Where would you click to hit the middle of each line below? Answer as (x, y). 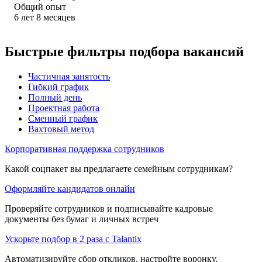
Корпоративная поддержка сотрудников (85, 149)
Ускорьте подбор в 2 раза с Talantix (73, 239)
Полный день (55, 97)
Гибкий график (58, 87)
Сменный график (63, 118)
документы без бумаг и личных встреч (82, 219)
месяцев (59, 17)
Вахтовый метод (61, 129)
